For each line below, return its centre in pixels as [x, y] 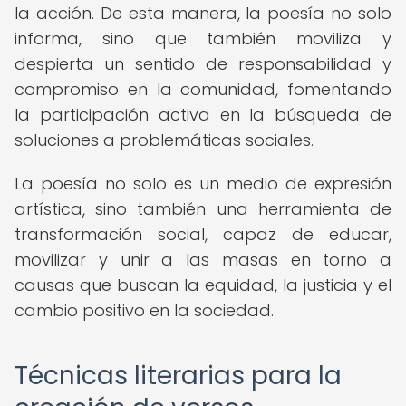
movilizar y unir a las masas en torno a [203, 260]
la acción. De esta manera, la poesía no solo [203, 13]
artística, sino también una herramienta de [203, 209]
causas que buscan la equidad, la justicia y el [203, 285]
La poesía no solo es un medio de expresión [203, 184]
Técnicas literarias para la [178, 376]
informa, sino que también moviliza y [203, 39]
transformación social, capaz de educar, [203, 234]
